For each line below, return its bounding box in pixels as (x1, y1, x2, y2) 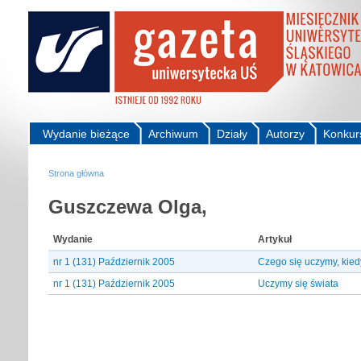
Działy (217, 127, 247, 140)
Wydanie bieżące (43, 127, 130, 140)
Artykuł (258, 233, 292, 245)
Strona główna (48, 168, 104, 178)
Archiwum (148, 127, 198, 140)
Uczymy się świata (258, 277, 338, 289)
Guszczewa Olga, (48, 195, 207, 218)
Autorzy (266, 127, 305, 140)
